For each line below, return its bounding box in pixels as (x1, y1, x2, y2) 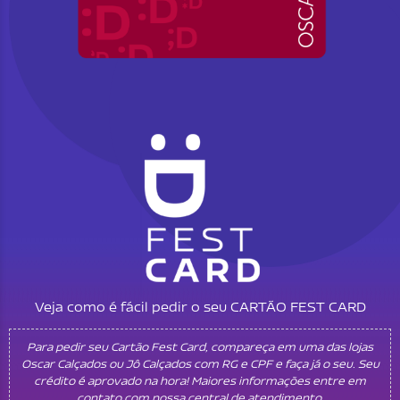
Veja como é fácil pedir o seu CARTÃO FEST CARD (34, 299, 366, 315)
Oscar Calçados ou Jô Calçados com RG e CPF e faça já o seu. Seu (21, 357, 379, 371)
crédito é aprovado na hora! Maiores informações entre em (34, 374, 366, 387)
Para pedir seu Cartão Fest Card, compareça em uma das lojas (27, 340, 373, 354)
